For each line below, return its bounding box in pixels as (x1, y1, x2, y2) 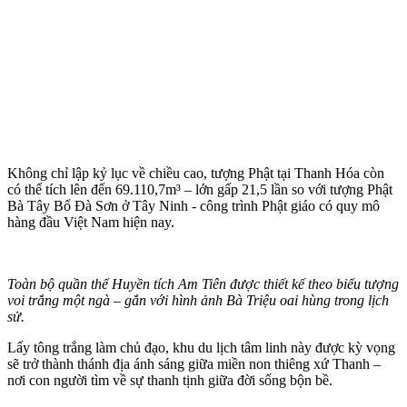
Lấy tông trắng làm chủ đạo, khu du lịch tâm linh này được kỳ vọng (7, 339, 395, 355)
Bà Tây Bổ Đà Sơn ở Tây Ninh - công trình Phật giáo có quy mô (7, 197, 380, 213)
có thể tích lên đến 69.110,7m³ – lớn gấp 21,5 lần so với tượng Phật (7, 181, 392, 197)
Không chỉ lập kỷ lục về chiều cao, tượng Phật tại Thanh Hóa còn (7, 164, 384, 181)
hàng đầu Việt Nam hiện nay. (7, 213, 174, 230)
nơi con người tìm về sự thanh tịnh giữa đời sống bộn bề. (7, 372, 333, 388)
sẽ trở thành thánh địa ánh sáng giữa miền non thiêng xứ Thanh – (7, 355, 381, 372)
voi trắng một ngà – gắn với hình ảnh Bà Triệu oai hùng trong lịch (7, 292, 389, 308)
